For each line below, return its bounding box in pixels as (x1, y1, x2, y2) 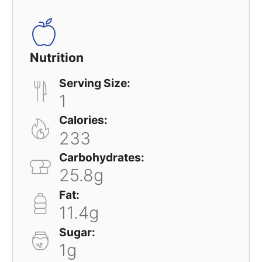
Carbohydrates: (59, 150, 145, 165)
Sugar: (59, 225, 96, 239)
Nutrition (30, 50, 84, 65)
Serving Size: (59, 75, 131, 90)
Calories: (59, 113, 108, 127)
